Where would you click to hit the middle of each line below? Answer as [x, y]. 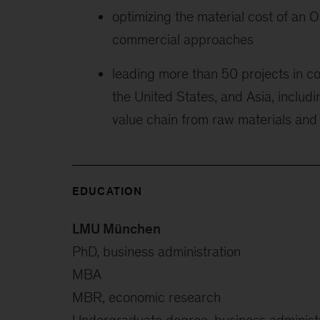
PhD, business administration [156, 251]
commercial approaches [182, 39]
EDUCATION [107, 191]
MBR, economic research [146, 297]
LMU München [116, 228]
